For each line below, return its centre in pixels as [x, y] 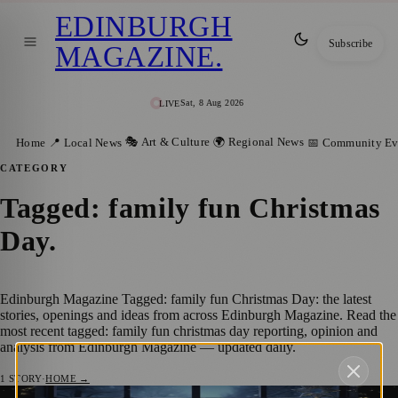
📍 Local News [86, 143]
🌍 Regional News [259, 142]
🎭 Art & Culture [168, 142]
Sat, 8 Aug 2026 [212, 103]
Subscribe [350, 43]
